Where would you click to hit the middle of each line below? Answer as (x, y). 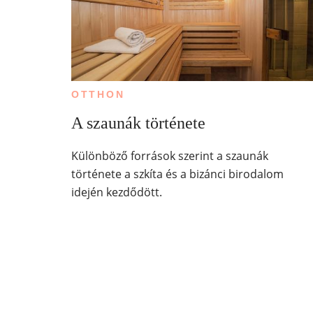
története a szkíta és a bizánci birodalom (177, 174)
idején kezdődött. (116, 192)
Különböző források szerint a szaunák (169, 155)
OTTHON (98, 94)
